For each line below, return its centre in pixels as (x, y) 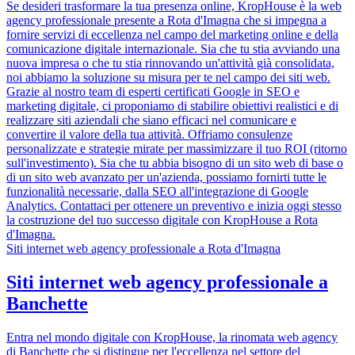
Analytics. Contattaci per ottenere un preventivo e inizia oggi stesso (174, 206)
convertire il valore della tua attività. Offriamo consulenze (149, 135)
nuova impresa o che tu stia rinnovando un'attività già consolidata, (170, 63)
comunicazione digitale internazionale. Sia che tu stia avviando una (173, 49)
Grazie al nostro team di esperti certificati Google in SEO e (153, 92)
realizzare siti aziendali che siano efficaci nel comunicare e (151, 120)
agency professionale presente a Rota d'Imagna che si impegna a (166, 21)
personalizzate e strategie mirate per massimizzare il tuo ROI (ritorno (177, 149)
